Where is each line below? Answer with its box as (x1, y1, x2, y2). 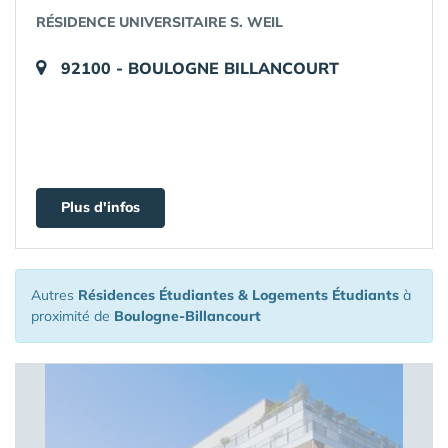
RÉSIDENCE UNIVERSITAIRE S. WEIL (36, 13, 283, 31)
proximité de (31, 307, 114, 325)
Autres (31, 286, 78, 304)
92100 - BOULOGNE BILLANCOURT (61, 58, 339, 78)
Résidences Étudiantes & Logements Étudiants (78, 286, 399, 304)
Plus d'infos (61, 198, 140, 216)
